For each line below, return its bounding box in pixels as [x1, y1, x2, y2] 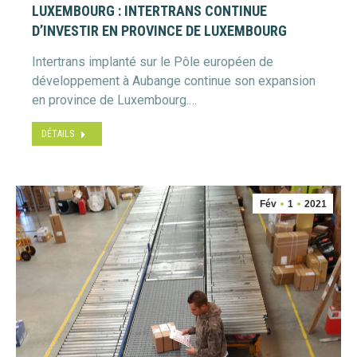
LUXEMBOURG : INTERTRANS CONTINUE [32, 2, 267, 19]
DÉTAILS [41, 128, 74, 139]
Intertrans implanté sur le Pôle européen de [32, 54, 273, 69]
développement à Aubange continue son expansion [32, 73, 316, 88]
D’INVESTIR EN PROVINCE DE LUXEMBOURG [32, 22, 287, 39]
